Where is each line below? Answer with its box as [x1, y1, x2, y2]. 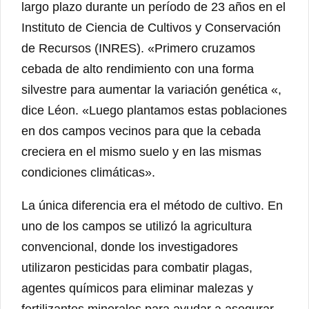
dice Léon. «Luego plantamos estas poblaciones [21, 103, 287, 117]
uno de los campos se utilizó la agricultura [21, 219, 252, 233]
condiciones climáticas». [21, 165, 155, 179]
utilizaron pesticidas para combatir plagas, [21, 260, 252, 275]
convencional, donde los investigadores [21, 239, 238, 254]
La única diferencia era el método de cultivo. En [21, 198, 283, 212]
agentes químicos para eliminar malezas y [21, 281, 253, 295]
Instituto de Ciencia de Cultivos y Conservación [21, 20, 281, 34]
